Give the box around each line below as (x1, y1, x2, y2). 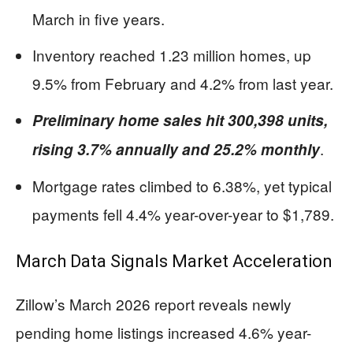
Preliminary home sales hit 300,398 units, (32, 110, 328, 131)
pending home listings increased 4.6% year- (16, 321, 311, 343)
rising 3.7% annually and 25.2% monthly (32, 139, 320, 160)
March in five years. (32, 8, 165, 29)
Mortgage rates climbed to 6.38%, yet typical (32, 175, 332, 196)
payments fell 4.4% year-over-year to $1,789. (32, 203, 334, 225)
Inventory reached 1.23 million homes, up (32, 44, 311, 65)
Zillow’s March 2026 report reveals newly (16, 293, 292, 314)
